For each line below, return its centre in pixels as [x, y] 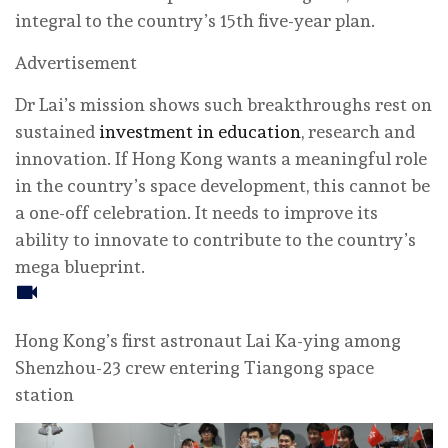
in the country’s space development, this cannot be [222, 185]
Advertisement [76, 62]
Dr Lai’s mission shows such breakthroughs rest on [223, 104]
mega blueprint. [80, 266]
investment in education [200, 131]
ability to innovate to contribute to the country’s [215, 239]
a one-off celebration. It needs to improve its [196, 212]
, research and [358, 131]
